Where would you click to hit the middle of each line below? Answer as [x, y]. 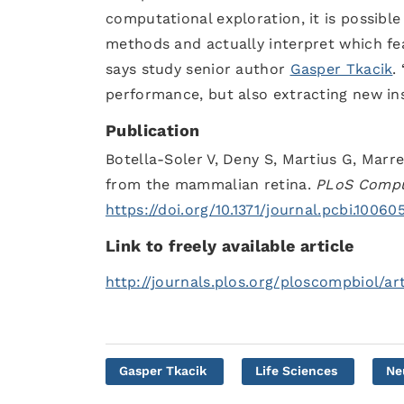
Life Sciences [296, 371]
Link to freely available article [230, 246]
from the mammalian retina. [211, 184]
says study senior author [198, 69]
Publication [153, 130]
